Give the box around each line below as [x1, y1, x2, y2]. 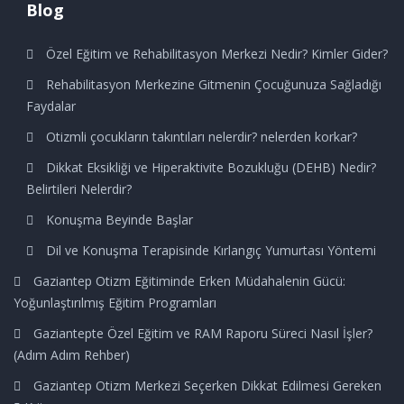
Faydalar [26, 97, 76, 115]
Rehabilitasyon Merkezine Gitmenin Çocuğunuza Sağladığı [46, 76, 381, 94]
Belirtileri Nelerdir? [26, 180, 132, 198]
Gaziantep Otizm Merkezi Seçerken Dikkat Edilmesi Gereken [33, 377, 381, 395]
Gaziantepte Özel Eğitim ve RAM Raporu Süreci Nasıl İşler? [33, 325, 372, 343]
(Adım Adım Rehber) [14, 346, 130, 364]
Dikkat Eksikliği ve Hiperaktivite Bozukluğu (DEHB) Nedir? [46, 159, 376, 177]
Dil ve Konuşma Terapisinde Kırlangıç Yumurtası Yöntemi [46, 242, 376, 260]
